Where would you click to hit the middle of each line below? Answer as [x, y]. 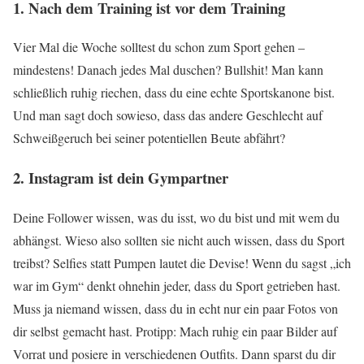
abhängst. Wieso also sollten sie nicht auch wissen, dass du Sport [179, 240]
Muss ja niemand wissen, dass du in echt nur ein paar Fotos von [175, 308]
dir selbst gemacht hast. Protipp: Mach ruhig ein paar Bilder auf [175, 331]
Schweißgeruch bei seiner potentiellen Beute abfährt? [149, 138]
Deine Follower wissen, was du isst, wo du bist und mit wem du [176, 217]
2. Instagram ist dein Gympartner [121, 178]
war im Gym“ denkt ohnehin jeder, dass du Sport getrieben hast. [177, 285]
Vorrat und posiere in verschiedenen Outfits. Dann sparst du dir [174, 353]
